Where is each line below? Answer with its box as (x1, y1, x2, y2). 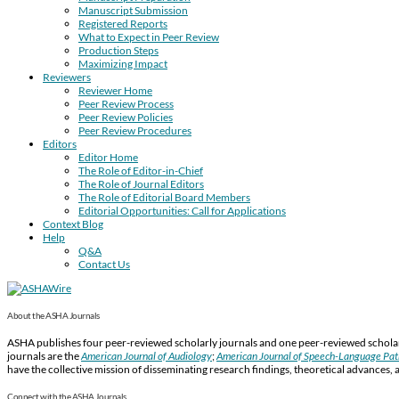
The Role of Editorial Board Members (78, 190, 250, 204)
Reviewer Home (78, 83, 152, 97)
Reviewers (43, 69, 91, 84)
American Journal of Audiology (81, 348, 212, 362)
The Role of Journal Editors (78, 176, 204, 191)
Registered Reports (78, 16, 167, 30)
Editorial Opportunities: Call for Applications (78, 203, 286, 217)
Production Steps (78, 43, 159, 57)
